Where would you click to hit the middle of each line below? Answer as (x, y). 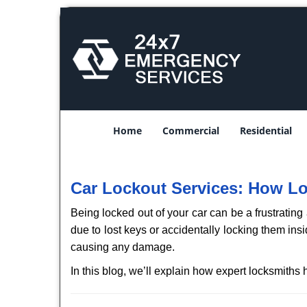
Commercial (191, 131)
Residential (266, 131)
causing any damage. (123, 247)
